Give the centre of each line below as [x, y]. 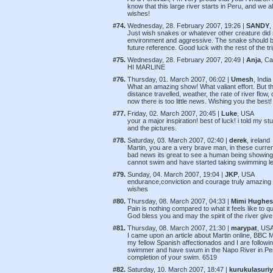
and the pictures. [152, 128]
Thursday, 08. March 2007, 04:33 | [179, 201]
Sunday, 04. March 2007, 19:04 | [176, 174]
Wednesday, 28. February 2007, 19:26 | [187, 26]
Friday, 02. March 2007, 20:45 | [174, 113]
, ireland [258, 140]
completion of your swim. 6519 [172, 257]
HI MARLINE [146, 67]
